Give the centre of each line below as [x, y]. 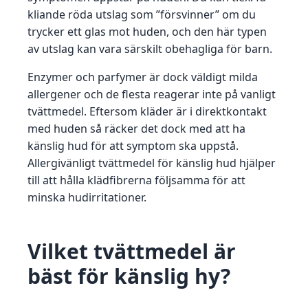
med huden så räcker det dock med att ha [136, 129]
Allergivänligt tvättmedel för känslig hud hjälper [152, 163]
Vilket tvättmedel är [132, 252]
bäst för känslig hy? [129, 276]
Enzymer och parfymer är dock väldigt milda [143, 77]
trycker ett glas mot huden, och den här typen [147, 32]
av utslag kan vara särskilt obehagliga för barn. [150, 49]
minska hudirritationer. [88, 198]
